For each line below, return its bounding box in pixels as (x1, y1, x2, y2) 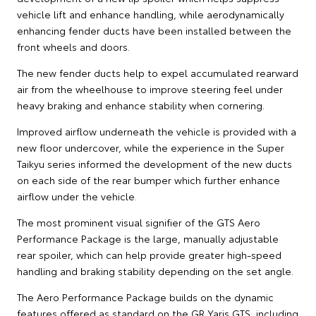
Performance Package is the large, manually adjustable (17, 231, 279, 245)
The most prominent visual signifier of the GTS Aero (17, 214, 260, 229)
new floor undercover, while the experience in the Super (17, 140, 284, 154)
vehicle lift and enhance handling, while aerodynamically (17, 6, 284, 21)
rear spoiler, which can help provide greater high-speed (17, 247, 281, 262)
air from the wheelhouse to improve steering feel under (17, 81, 283, 96)
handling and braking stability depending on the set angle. (17, 263, 293, 278)
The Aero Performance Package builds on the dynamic (17, 289, 274, 304)
